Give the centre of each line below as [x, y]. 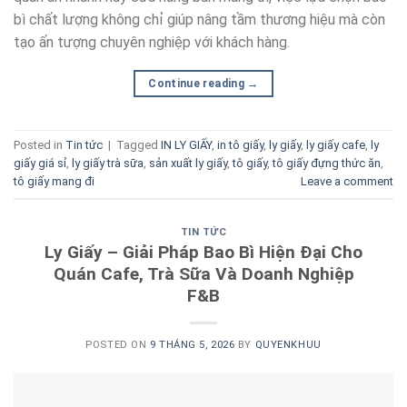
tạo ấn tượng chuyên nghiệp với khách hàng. [152, 42]
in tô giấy [240, 144]
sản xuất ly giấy [188, 163]
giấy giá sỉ [40, 163]
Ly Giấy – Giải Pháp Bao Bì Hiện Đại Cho [203, 253]
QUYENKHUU [288, 345]
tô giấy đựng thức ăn [327, 163]
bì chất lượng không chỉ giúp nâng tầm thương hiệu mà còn [199, 19]
